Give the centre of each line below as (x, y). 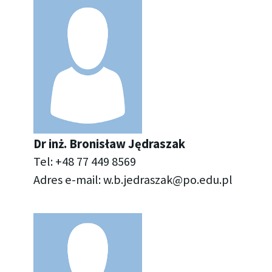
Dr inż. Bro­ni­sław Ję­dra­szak (109, 144)
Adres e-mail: (68, 179)
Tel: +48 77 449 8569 (84, 161)
